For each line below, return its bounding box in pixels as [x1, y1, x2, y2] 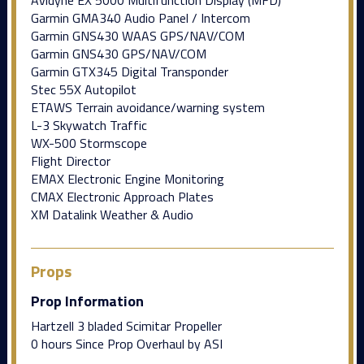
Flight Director [30, 150, 110, 171]
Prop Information [30, 289, 144, 312]
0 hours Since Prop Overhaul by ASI [30, 333, 223, 353]
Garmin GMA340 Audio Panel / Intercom [30, 7, 250, 28]
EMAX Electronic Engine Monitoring [30, 168, 224, 188]
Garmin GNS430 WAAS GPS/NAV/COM [30, 25, 245, 45]
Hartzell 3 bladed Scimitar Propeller [30, 315, 222, 336]
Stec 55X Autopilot [30, 79, 136, 99]
